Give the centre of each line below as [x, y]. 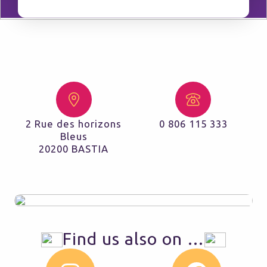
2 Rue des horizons [74, 124]
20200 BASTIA [74, 149]
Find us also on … [133, 238]
